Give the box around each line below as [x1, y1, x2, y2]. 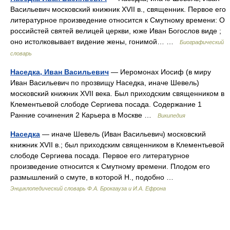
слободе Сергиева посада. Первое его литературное [10, 151, 189, 160]
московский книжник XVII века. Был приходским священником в [10, 89, 224, 98]
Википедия [158, 112, 185, 119]
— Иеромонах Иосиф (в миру [109, 68, 211, 76]
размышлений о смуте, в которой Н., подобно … [10, 173, 178, 181]
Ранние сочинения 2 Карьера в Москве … [10, 111, 158, 119]
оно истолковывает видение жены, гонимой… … [10, 37, 180, 46]
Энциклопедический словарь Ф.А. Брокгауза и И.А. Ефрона [10, 185, 166, 191]
